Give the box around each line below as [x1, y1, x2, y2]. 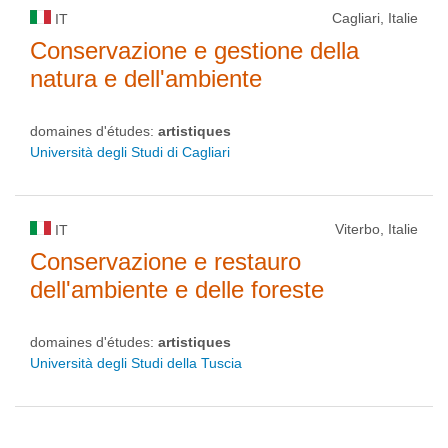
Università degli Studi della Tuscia [30, 355, 242, 371]
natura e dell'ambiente [30, 65, 262, 92]
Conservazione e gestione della [30, 37, 359, 64]
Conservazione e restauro [30, 248, 301, 275]
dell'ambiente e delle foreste [30, 276, 324, 303]
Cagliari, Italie [332, 10, 418, 26]
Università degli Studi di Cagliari [30, 144, 230, 160]
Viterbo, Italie [335, 221, 418, 237]
